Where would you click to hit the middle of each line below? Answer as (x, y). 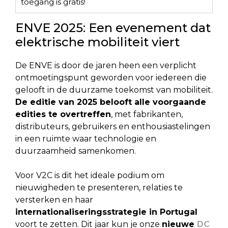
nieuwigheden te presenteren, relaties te (99, 188)
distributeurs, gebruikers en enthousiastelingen (113, 127)
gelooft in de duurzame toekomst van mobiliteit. (114, 90)
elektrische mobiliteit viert (97, 42)
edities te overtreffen (63, 115)
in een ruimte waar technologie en (86, 139)
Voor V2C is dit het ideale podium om (90, 176)
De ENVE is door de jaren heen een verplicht (106, 66)
